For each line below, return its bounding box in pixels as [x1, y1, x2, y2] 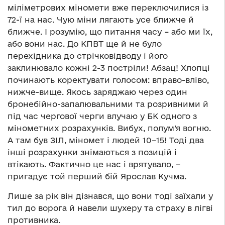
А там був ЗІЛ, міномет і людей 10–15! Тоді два [8, 136, 204, 145]
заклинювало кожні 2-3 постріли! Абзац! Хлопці [8, 63, 210, 73]
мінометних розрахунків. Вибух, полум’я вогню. [8, 124, 211, 133]
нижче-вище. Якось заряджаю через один [8, 87, 187, 97]
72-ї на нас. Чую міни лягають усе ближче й [8, 15, 194, 25]
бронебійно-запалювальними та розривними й [8, 99, 208, 109]
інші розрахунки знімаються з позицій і [8, 148, 177, 157]
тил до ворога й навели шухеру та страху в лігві [8, 203, 213, 213]
